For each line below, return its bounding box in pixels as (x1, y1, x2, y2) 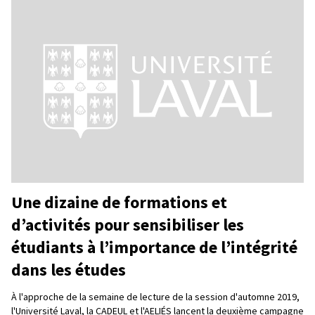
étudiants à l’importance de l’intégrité (11, 236, 297, 258)
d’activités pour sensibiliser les (11, 213, 244, 236)
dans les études (11, 258, 126, 281)
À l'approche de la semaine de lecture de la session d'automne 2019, (11, 290, 300, 303)
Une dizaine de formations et (11, 191, 227, 213)
